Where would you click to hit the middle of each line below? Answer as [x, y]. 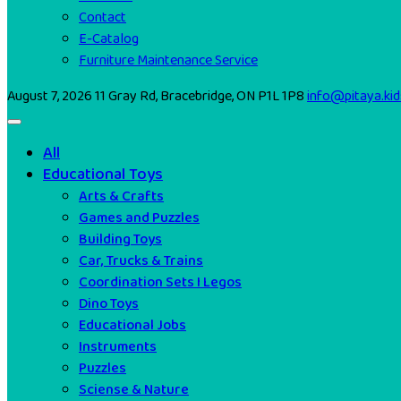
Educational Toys [103, 175]
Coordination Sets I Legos [160, 282]
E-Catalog [109, 39]
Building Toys [120, 239]
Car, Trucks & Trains [141, 261]
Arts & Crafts [121, 196]
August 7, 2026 [50, 96]
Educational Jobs [132, 325]
